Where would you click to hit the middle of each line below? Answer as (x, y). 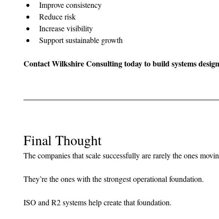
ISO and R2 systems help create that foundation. (98, 202)
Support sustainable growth (81, 40)
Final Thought (63, 140)
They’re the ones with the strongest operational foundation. (114, 179)
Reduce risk (57, 17)
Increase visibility (66, 28)
